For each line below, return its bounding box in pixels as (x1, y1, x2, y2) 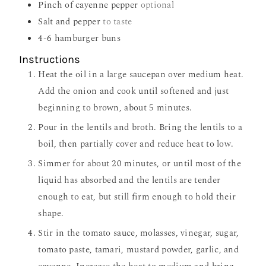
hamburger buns (54, 31, 121, 46)
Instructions (19, 53, 81, 66)
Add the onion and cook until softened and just (38, 84, 229, 99)
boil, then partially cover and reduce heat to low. (38, 137, 234, 151)
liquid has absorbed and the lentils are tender (38, 173, 221, 188)
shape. (38, 207, 64, 221)
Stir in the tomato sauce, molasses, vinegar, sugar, (38, 226, 239, 240)
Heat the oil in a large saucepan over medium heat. (38, 68, 244, 82)
